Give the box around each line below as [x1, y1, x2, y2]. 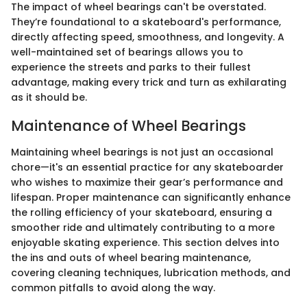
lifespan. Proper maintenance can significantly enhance [11, 190, 291, 204]
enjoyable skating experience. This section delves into [11, 235, 280, 249]
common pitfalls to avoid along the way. [11, 280, 215, 295]
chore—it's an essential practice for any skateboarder [11, 160, 284, 174]
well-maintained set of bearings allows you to [11, 45, 243, 60]
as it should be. [11, 90, 87, 105]
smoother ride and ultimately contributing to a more [11, 220, 275, 234]
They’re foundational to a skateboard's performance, [11, 15, 281, 29]
